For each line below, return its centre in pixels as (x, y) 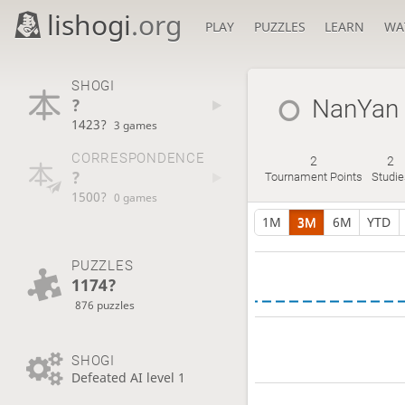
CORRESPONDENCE (138, 159)
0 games (136, 198)
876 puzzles (105, 304)
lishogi (89, 25)
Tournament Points (313, 177)
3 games (136, 124)
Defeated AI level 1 (128, 377)
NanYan (356, 109)
